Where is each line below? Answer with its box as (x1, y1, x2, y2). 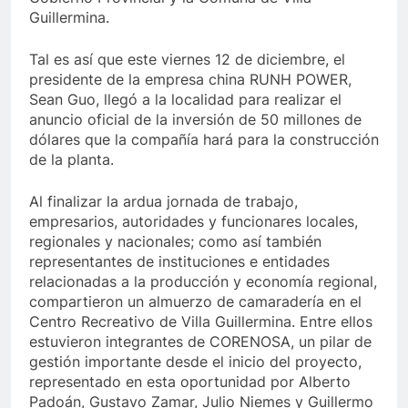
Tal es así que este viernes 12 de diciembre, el (29, 50, 345, 68)
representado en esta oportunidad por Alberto (29, 372, 351, 391)
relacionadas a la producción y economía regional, (29, 272, 377, 291)
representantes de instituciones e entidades (29, 252, 330, 270)
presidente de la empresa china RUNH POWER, (29, 70, 352, 88)
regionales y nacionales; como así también (29, 232, 321, 250)
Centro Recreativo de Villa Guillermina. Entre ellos (29, 312, 372, 331)
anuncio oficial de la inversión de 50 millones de (29, 110, 362, 128)
